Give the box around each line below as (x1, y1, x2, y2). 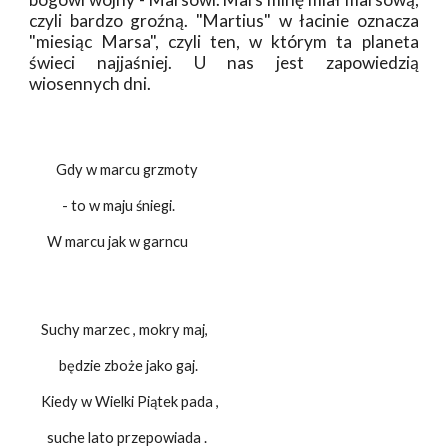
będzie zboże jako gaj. (29, 357, 199, 374)
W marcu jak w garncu (29, 233, 189, 250)
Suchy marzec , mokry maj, (29, 321, 209, 338)
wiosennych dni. (29, 73, 152, 95)
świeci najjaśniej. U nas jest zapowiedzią (29, 52, 419, 74)
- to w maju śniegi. (29, 197, 176, 214)
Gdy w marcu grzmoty (29, 161, 199, 178)
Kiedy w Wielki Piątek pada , (29, 393, 220, 410)
